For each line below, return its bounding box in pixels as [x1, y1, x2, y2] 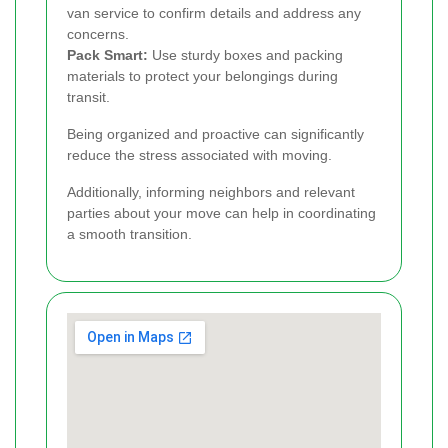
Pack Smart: [67, 46, 148, 63]
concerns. [67, 25, 129, 42]
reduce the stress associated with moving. [67, 146, 332, 163]
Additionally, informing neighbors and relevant [67, 183, 355, 200]
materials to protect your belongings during [67, 67, 338, 84]
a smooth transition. [67, 225, 192, 242]
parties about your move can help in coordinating [67, 204, 376, 221]
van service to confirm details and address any [67, 4, 361, 21]
